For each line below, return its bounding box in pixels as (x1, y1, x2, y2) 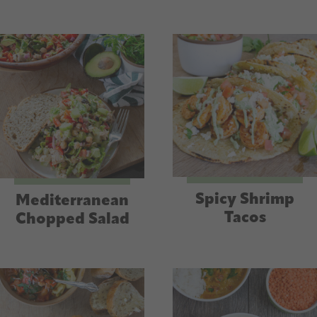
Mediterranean (16, 192, 129, 209)
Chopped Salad (15, 211, 129, 228)
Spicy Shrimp (195, 191, 294, 208)
